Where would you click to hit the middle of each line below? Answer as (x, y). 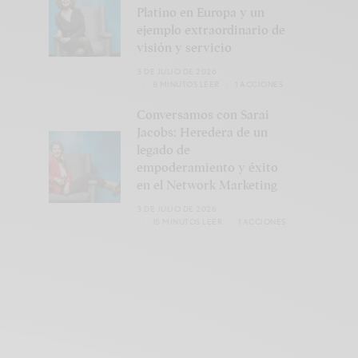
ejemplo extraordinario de (211, 30)
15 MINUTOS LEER (187, 221)
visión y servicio (184, 48)
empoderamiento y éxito (207, 167)
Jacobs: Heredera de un (202, 132)
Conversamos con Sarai (203, 115)
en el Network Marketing (207, 185)
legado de (163, 150)
